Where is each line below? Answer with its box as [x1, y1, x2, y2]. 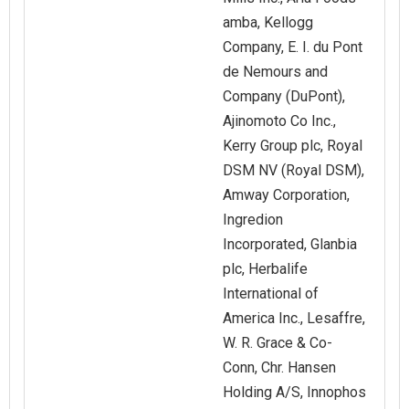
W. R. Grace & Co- [223, 334, 332, 352]
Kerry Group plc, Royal [223, 137, 362, 155]
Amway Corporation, [223, 186, 350, 204]
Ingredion [223, 211, 283, 229]
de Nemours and [223, 63, 328, 81]
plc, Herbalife [223, 260, 308, 278]
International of [223, 285, 319, 303]
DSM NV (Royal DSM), [223, 162, 364, 180]
